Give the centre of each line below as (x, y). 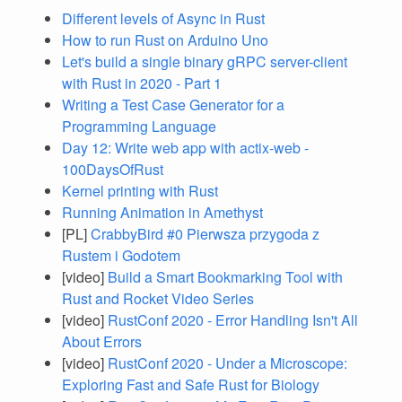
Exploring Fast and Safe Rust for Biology (191, 385)
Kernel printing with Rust (140, 191)
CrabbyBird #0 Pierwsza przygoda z (205, 234)
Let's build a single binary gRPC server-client (205, 61)
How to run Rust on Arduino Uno (165, 40)
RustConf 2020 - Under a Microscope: (227, 363)
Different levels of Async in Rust (163, 18)
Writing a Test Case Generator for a (173, 105)
